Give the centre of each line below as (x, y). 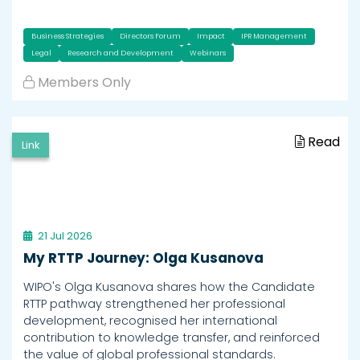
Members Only (84, 82)
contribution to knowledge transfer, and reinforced (172, 337)
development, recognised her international (150, 320)
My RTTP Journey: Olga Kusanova (143, 258)
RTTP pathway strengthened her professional (154, 303)
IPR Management (274, 36)
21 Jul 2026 (65, 235)
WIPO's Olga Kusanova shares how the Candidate (169, 286)
